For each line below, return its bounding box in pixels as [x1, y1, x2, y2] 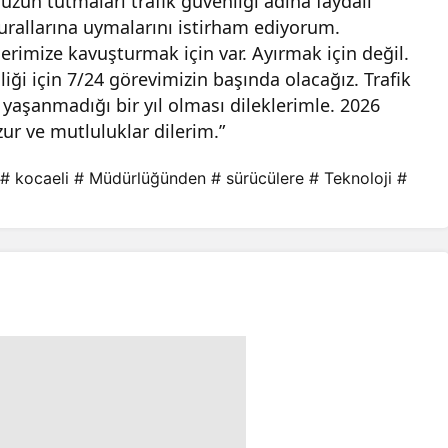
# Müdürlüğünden [74, 168, 206, 189]
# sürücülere [211, 168, 304, 189]
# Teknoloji [309, 168, 392, 189]
